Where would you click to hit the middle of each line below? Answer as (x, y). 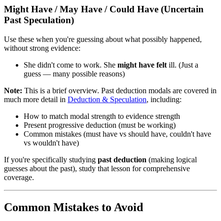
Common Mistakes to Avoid (74, 207)
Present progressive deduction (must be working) (100, 125)
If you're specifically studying (51, 159)
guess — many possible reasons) (74, 74)
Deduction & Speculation (107, 99)
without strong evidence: (42, 48)
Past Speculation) (39, 20)
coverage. (19, 177)
